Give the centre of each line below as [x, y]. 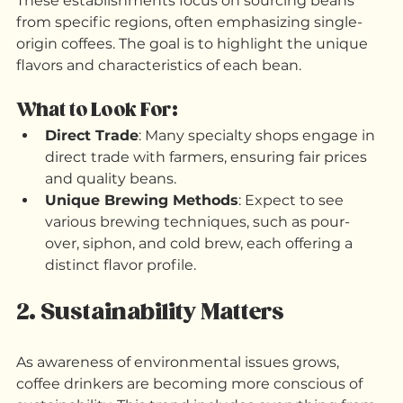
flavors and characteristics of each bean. [161, 120]
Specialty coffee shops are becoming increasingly [195, 12]
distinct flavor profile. [121, 319]
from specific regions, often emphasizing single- [189, 76]
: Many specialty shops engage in [259, 190]
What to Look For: [97, 165]
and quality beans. [111, 233]
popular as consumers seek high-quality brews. [188, 33]
